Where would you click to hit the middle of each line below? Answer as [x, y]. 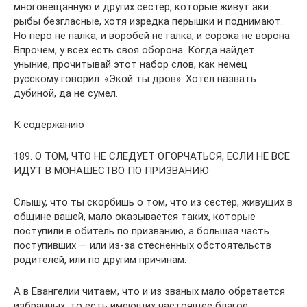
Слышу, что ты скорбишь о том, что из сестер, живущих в [153, 202]
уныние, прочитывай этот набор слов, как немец [131, 64]
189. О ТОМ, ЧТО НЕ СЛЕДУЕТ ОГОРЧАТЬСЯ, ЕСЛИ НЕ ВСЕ [152, 156]
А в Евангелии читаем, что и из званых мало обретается [149, 291]
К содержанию [49, 124]
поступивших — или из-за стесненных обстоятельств [143, 245]
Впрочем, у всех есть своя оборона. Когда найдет [134, 50]
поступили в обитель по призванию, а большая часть [142, 231]
